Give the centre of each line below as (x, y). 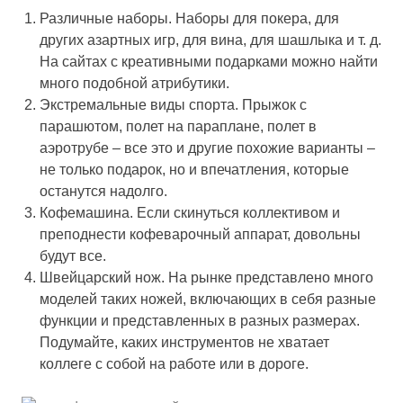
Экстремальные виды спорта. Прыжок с (173, 104)
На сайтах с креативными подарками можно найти (209, 61)
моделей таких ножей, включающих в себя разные (208, 299)
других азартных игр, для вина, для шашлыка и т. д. (210, 40)
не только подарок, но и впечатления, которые (194, 169)
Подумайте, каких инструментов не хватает (184, 342)
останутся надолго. (103, 191)
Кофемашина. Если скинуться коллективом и (190, 212)
